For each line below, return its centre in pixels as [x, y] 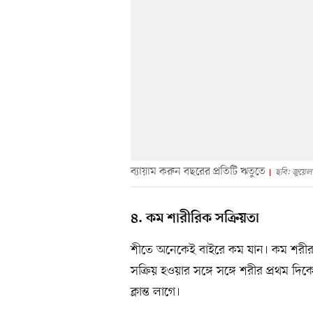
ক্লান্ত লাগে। [155, 292]
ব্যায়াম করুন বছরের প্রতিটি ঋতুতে [198, 172]
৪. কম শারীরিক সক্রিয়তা [195, 218]
